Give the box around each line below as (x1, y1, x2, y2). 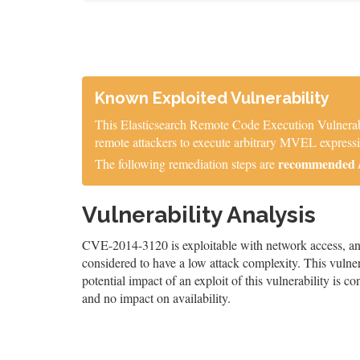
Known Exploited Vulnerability (95, 88, 329, 108)
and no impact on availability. (82, 289, 231, 307)
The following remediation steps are (95, 155, 278, 173)
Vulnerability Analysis (82, 202, 316, 229)
